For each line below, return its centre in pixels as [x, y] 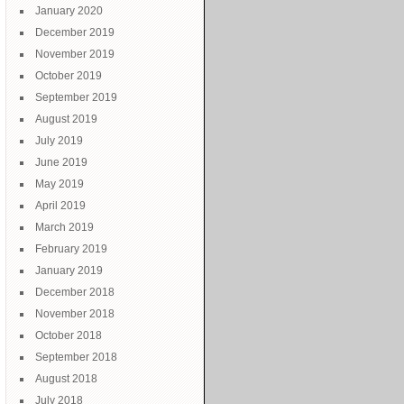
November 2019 [75, 54]
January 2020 [69, 11]
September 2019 [76, 97]
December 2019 [75, 32]
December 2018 [75, 292]
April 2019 [60, 206]
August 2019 [66, 119]
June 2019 [61, 162]
